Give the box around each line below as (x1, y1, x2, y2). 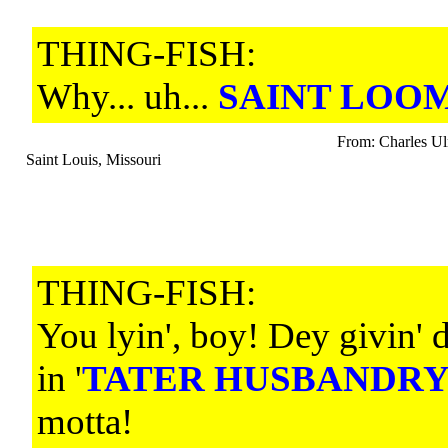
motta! (37, 401, 133, 442)
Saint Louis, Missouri (18, 151, 161, 168)
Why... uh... (37, 76, 218, 117)
